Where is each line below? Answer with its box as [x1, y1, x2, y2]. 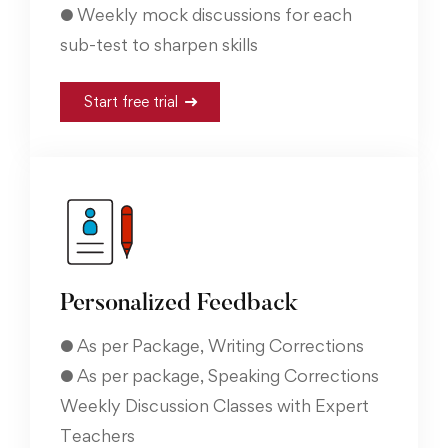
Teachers [60, 424, 135, 446]
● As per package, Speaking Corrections [60, 364, 379, 386]
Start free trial [83, 91, 178, 111]
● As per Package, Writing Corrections [60, 334, 364, 356]
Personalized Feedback [60, 291, 298, 316]
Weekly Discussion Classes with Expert [60, 394, 369, 416]
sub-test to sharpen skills [60, 33, 258, 55]
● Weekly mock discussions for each [60, 3, 352, 25]
